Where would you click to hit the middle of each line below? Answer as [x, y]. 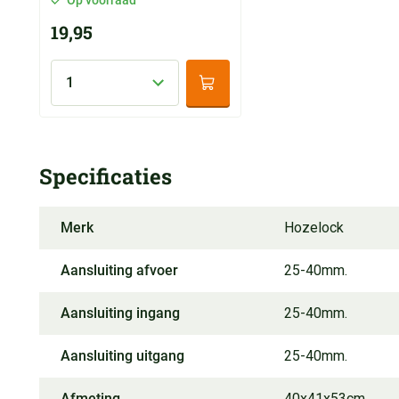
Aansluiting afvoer [119, 270]
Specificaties [106, 176]
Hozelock [314, 227]
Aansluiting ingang [120, 313]
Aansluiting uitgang [122, 355]
